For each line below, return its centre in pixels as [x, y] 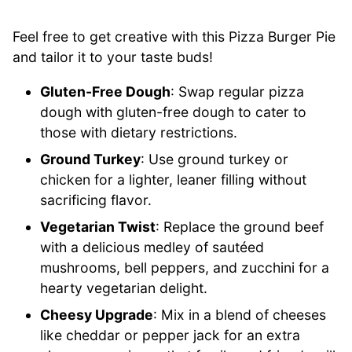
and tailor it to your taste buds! [113, 57]
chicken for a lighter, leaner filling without [174, 179]
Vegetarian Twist [98, 226]
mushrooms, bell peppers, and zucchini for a [185, 267]
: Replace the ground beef [240, 226]
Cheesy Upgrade [97, 314]
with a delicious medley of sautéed [152, 247]
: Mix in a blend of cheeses [240, 314]
